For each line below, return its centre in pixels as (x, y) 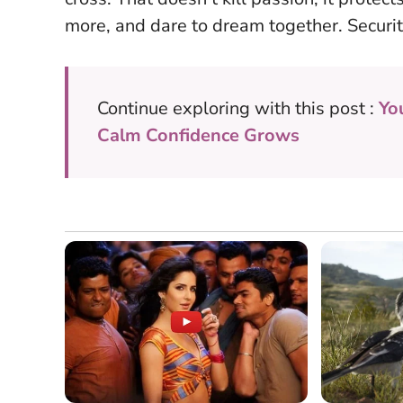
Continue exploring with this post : (238, 108)
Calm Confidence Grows (198, 135)
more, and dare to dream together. (206, 25)
